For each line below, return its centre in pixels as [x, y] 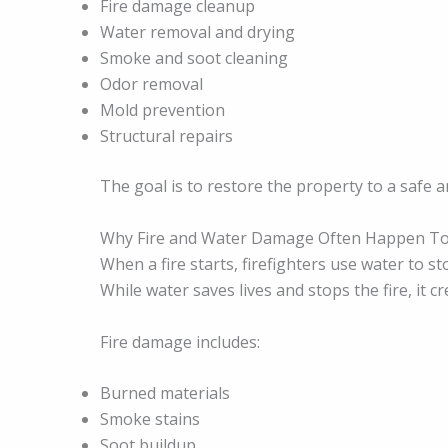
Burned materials [165, 393]
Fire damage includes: [180, 341]
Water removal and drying [197, 32]
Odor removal [151, 84]
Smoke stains [150, 419]
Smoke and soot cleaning [194, 58]
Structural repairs [166, 136]
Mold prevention [162, 110]
